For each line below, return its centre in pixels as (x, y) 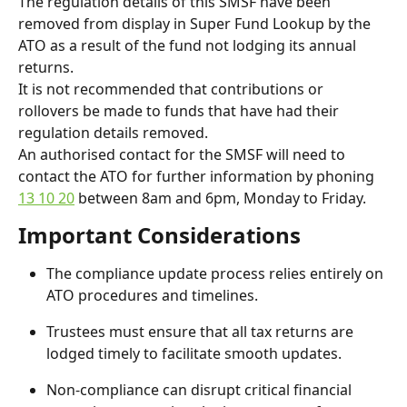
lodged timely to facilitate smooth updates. (194, 353)
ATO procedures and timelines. (152, 295)
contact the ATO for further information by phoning (198, 176)
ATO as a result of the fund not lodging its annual (189, 45)
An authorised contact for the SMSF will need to (184, 154)
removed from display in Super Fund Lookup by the (196, 24)
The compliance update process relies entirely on (217, 273)
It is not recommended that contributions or (173, 89)
